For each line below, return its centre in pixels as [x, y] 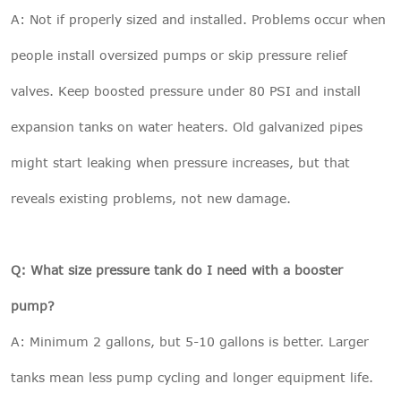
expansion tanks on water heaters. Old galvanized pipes [187, 126]
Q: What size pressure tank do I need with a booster [177, 269]
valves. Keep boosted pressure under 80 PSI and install [186, 90]
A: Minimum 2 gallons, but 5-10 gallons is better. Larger [190, 341]
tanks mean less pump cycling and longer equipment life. [192, 377]
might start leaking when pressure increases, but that [180, 162]
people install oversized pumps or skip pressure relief [179, 55]
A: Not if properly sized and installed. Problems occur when [198, 19]
